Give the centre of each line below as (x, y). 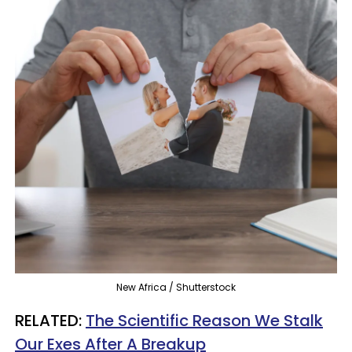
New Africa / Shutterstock (176, 287)
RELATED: (50, 321)
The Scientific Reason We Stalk (204, 321)
